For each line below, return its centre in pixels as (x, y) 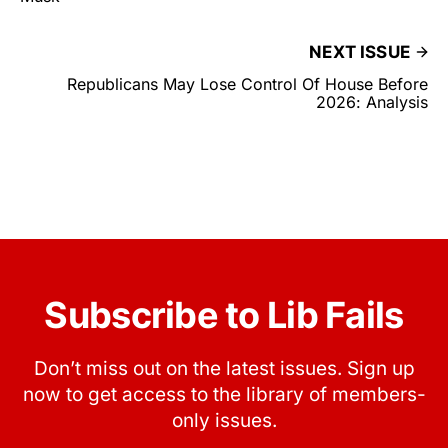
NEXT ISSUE (359, 52)
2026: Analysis (372, 102)
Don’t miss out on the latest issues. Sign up (224, 369)
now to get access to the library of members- (224, 395)
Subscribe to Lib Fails (224, 315)
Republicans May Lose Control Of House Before (247, 84)
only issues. (224, 421)
